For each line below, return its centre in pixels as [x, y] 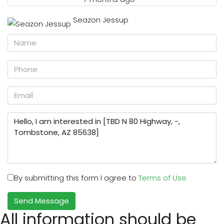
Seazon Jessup [101, 19]
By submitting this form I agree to [76, 178]
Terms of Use [162, 178]
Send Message [41, 201]
